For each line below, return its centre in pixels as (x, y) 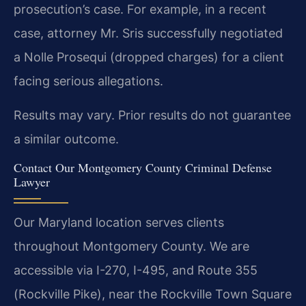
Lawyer (32, 182)
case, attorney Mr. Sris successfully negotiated (148, 33)
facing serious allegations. (88, 81)
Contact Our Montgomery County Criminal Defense (143, 168)
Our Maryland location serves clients (119, 223)
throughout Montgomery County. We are (131, 247)
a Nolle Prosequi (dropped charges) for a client (149, 57)
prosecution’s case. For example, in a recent (140, 10)
